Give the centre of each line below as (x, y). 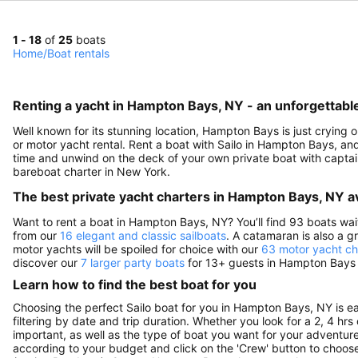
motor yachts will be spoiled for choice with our (137, 249)
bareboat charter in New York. (91, 171)
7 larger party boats (133, 262)
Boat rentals (78, 53)
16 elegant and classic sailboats (143, 235)
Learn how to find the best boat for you (135, 285)
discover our (47, 262)
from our (36, 235)
